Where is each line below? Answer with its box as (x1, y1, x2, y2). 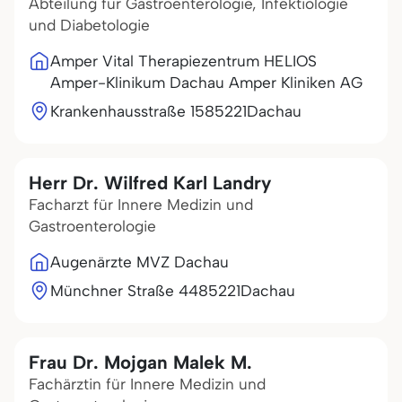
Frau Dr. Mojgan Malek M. (29, 351, 252, 373)
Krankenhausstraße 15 (50, 102, 205, 120)
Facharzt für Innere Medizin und (29, 196, 253, 214)
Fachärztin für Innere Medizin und (29, 375, 266, 393)
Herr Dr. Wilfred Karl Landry (29, 171, 272, 194)
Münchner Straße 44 (50, 282, 198, 300)
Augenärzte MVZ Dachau (50, 253, 229, 271)
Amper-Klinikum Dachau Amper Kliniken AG (50, 74, 363, 92)
